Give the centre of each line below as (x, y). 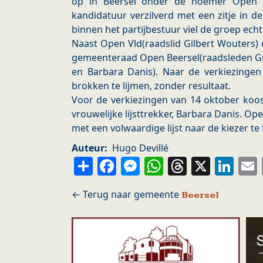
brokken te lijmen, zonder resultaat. (151, 86)
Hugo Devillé (140, 148)
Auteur (88, 148)
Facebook (161, 165)
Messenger (192, 165)
